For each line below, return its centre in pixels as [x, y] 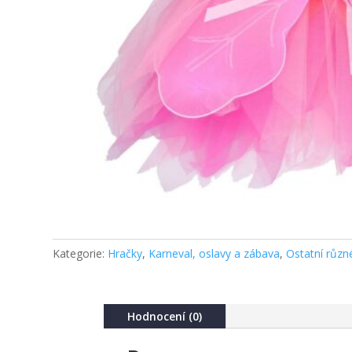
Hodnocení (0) [165, 317]
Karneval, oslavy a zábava [214, 253]
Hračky [125, 253]
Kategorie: [81, 253]
